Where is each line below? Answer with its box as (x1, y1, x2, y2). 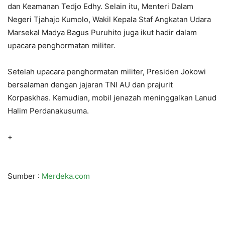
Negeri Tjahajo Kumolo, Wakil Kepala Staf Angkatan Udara (8, 14, 211, 24)
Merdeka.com (42, 171, 90, 181)
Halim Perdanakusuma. (8, 105, 89, 116)
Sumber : (8, 171, 42, 181)
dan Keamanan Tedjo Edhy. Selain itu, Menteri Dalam (8, 1, 193, 11)
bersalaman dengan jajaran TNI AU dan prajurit (8, 79, 173, 89)
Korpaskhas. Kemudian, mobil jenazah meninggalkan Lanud (8, 92, 216, 102)
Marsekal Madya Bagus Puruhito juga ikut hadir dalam (8, 27, 197, 37)
